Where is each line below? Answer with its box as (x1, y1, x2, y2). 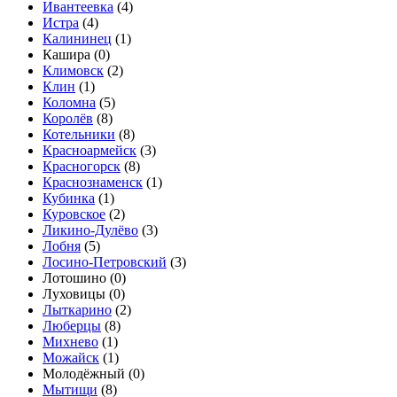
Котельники (43, 127, 115, 143)
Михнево (43, 334, 98, 350)
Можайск (43, 350, 99, 366)
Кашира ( (43, 47, 98, 63)
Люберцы (43, 318, 101, 334)
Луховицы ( (43, 286, 113, 302)
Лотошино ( (43, 270, 114, 286)
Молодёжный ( (43, 366, 133, 382)
